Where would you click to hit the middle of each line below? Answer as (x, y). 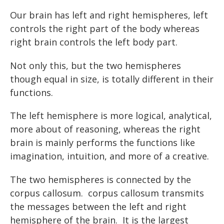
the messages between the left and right (98, 207)
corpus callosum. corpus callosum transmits (107, 193)
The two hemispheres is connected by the (100, 180)
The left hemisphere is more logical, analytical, (111, 116)
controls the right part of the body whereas (105, 28)
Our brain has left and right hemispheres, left (109, 15)
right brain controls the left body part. (94, 42)
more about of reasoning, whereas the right (105, 129)
